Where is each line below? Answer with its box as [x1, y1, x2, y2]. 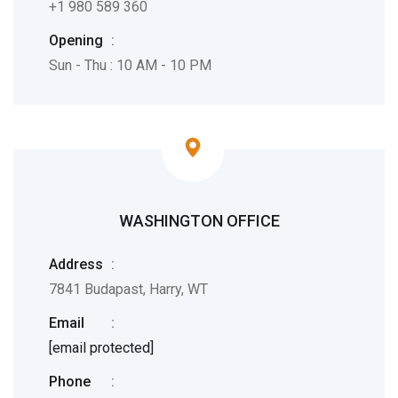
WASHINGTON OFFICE [118, 211, 280, 230]
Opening [49, 32, 103, 49]
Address [49, 256, 103, 273]
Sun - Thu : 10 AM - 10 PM [49, 57, 211, 74]
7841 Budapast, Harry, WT [49, 281, 208, 298]
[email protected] [49, 339, 154, 356]
